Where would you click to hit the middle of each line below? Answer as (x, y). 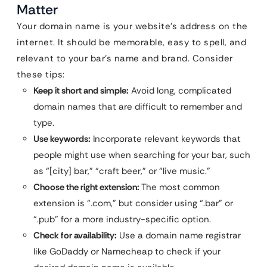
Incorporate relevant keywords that (166, 139)
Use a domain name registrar (179, 235)
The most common (180, 187)
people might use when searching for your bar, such (142, 155)
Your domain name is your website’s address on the (132, 26)
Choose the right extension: (86, 187)
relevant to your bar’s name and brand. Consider (125, 58)
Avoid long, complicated (180, 90)
